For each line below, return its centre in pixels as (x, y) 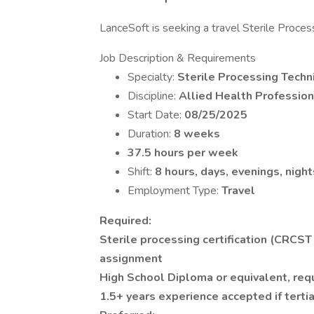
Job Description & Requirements (178, 58)
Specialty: (152, 77)
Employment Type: (175, 191)
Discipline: (153, 96)
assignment (131, 259)
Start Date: (156, 115)
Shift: (141, 172)
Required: (125, 221)
